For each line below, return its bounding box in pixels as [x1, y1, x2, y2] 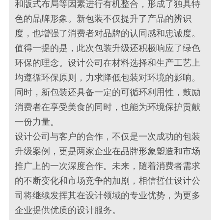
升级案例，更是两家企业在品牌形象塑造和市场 [15, 146, 201, 156]
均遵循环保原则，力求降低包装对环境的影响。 [15, 72, 201, 82]
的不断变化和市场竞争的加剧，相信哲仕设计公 [15, 175, 201, 186]
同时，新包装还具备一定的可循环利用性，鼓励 [15, 87, 201, 97]
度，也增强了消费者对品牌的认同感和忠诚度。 [15, 28, 201, 38]
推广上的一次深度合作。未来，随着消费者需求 [15, 161, 201, 171]
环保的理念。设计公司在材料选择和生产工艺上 [15, 57, 201, 68]
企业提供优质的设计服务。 [15, 205, 121, 215]
